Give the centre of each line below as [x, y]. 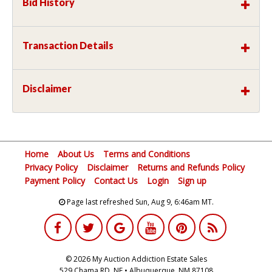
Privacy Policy [51, 167]
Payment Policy [55, 180]
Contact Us [116, 180]
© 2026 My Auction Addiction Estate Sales [136, 259]
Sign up [192, 180]
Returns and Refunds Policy [191, 167]
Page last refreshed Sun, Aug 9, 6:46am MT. [139, 202]
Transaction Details [68, 45]
